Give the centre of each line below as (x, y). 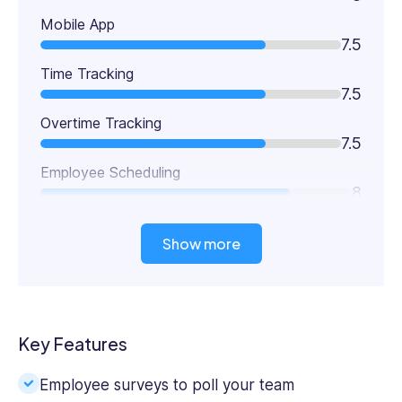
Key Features (73, 344)
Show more (201, 244)
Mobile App (78, 25)
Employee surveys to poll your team (167, 385)
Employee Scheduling (110, 173)
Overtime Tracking (101, 123)
